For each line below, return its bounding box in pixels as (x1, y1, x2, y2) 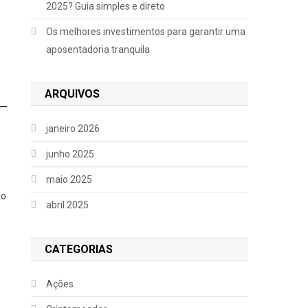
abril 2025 (46, 199, 89, 210)
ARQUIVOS (45, 87, 100, 100)
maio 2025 (46, 174, 93, 185)
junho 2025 (46, 148, 95, 159)
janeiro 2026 (46, 123, 100, 134)
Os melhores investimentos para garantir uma (46, 26, 246, 37)
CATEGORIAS (45, 243, 113, 256)
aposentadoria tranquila (46, 44, 151, 55)
